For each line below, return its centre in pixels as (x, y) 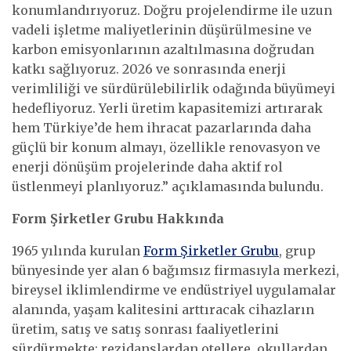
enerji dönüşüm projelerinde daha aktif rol (147, 167)
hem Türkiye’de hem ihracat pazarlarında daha (161, 128)
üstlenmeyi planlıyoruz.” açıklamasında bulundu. (168, 187)
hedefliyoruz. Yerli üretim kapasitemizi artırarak (167, 109)
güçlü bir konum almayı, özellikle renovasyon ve (166, 148)
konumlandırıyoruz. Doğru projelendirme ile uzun (172, 11)
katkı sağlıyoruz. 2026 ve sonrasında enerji (149, 69)
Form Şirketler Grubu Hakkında (118, 219)
